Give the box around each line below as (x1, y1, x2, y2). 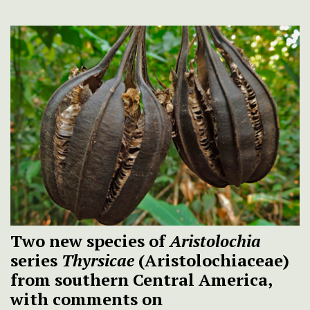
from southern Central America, (10, 268, 272, 291)
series (10, 248, 62, 271)
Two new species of (10, 229, 170, 252)
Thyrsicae (62, 248, 134, 271)
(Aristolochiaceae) (134, 248, 289, 271)
